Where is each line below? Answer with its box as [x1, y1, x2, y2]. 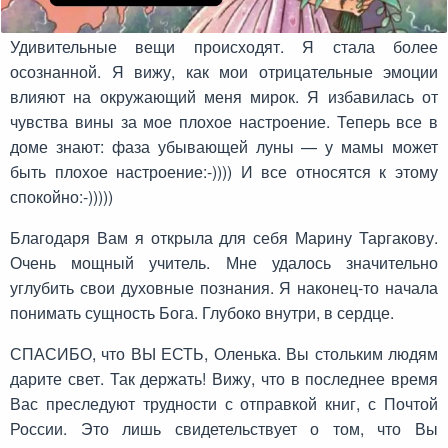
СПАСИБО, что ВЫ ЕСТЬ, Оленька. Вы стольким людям [10, 342, 438, 366]
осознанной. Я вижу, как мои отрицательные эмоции [10, 60, 438, 84]
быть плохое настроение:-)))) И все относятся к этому [10, 160, 438, 184]
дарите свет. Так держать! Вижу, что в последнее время [10, 367, 438, 391]
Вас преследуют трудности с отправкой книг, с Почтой [10, 392, 438, 416]
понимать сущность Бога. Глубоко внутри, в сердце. [10, 301, 394, 325]
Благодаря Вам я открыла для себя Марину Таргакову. [10, 226, 438, 250]
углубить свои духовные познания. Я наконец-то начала [10, 276, 438, 300]
